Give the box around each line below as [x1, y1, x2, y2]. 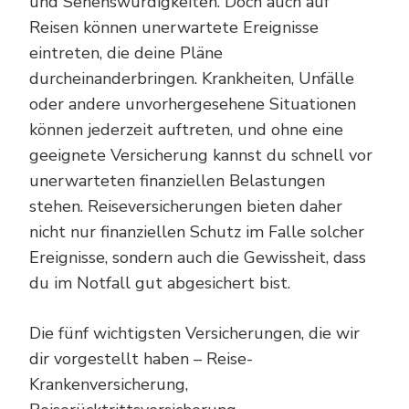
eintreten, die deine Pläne [29, 41, 223, 64]
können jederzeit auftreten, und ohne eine [29, 118, 343, 141]
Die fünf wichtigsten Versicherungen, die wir [29, 321, 360, 344]
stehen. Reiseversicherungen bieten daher [29, 194, 342, 217]
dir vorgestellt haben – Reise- [29, 347, 253, 370]
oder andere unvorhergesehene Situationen [29, 92, 356, 115]
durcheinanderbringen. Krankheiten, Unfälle [29, 67, 354, 89]
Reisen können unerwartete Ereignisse [29, 16, 319, 38]
